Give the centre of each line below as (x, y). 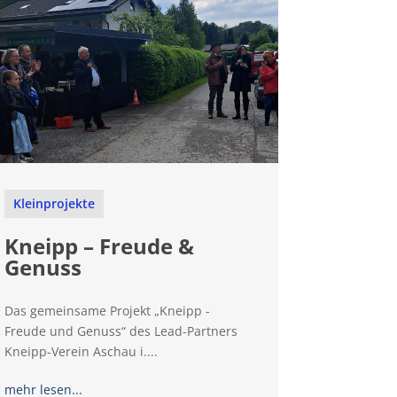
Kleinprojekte (54, 204)
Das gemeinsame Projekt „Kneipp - (108, 311)
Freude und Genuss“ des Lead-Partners (121, 331)
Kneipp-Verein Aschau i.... (82, 352)
